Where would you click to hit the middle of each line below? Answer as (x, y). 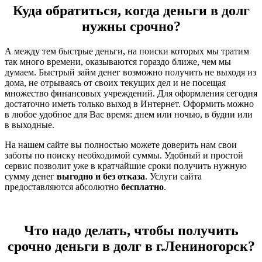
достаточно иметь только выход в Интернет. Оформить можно (129, 104)
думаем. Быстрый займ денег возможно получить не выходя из (130, 72)
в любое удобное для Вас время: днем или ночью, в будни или (129, 114)
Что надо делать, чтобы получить (131, 231)
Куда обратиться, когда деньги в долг (131, 10)
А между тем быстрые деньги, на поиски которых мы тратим (127, 51)
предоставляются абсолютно (63, 187)
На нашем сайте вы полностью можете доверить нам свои (121, 144)
